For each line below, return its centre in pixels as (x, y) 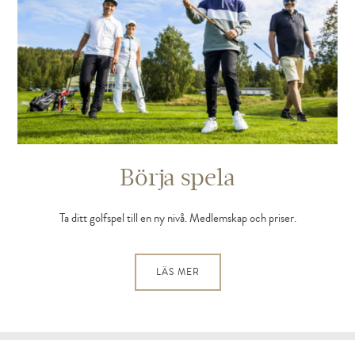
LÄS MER (177, 272)
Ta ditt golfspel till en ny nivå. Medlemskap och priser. (177, 219)
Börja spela (177, 177)
